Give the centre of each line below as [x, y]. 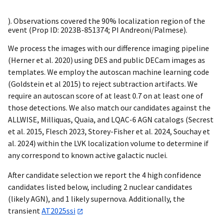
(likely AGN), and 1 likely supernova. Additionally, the [96, 199]
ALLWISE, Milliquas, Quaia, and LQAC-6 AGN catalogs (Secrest [111, 120]
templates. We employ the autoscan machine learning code [109, 72]
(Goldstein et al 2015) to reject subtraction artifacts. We [103, 84]
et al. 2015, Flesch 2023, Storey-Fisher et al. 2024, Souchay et [109, 132]
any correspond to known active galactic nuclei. [88, 155]
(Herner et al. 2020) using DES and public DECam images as [107, 60]
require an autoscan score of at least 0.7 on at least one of [106, 96]
